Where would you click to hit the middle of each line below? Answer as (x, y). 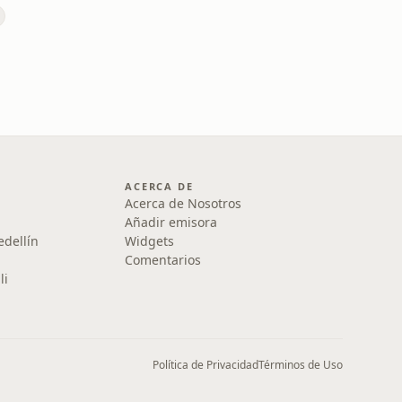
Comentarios (163, 260)
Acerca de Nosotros (184, 203)
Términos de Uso (301, 365)
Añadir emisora (171, 222)
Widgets (150, 241)
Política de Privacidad (205, 365)
